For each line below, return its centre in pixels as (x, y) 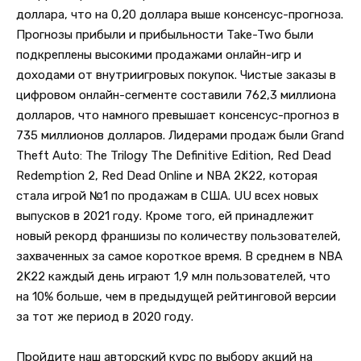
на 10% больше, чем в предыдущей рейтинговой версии (176, 296)
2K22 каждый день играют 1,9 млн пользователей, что (173, 276)
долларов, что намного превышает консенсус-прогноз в (178, 115)
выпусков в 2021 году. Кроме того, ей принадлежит (165, 216)
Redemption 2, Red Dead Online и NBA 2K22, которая (167, 175)
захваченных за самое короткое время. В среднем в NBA (179, 256)
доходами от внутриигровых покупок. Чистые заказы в (176, 75)
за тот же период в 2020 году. (105, 316)
